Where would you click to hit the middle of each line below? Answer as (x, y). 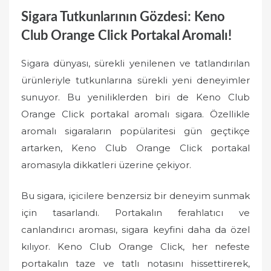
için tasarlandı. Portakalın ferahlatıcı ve (135, 212)
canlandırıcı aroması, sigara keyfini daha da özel (135, 229)
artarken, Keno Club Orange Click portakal (135, 148)
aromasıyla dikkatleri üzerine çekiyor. (106, 165)
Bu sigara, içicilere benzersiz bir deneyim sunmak (135, 195)
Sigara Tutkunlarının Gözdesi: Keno (123, 17)
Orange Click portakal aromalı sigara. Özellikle (135, 114)
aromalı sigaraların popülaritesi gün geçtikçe (135, 131)
